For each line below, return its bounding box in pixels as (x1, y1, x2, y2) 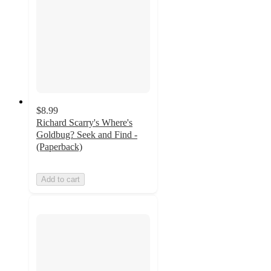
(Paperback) (36, 142, 82, 152)
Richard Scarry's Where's (36, 117, 132, 128)
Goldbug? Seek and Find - (36, 129, 137, 140)
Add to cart (41, 175, 80, 184)
